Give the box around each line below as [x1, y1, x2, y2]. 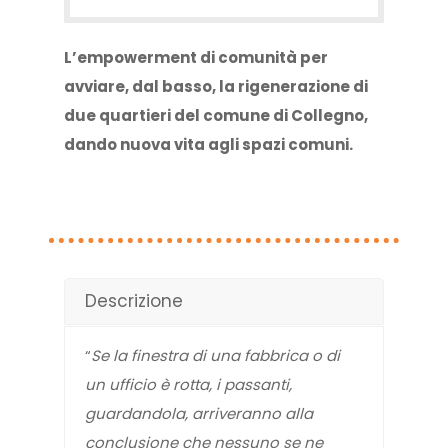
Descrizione [85, 289, 183, 314]
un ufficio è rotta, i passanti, [85, 374, 292, 396]
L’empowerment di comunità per [64, 47, 328, 69]
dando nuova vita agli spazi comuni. [64, 134, 353, 156]
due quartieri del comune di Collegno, [64, 105, 368, 127]
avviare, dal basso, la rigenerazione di [64, 76, 368, 98]
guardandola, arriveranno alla [85, 403, 313, 425]
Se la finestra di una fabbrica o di [91, 345, 340, 367]
